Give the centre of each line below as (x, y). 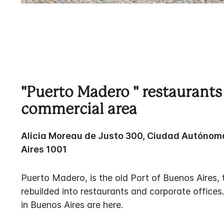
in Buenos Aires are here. (72, 205)
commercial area (79, 110)
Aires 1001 (44, 149)
